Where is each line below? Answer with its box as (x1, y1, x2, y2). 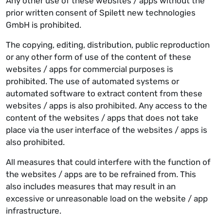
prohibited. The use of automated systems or (6, 76, 179, 86)
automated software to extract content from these (6, 89, 202, 98)
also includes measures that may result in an (6, 182, 176, 191)
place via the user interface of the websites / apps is (6, 125, 207, 135)
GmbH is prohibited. (6, 20, 81, 30)
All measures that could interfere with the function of (6, 157, 211, 167)
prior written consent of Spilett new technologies (6, 8, 196, 18)
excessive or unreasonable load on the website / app (6, 194, 208, 203)
